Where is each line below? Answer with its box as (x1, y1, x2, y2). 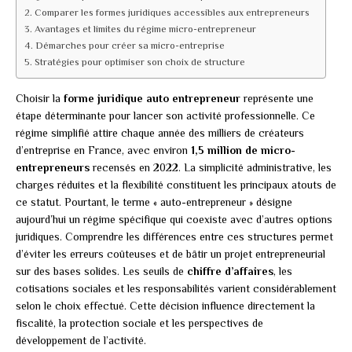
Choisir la (16, 92, 64, 105)
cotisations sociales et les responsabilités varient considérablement (16, 282, 336, 295)
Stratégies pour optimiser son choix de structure (34, 57, 245, 68)
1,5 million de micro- (191, 144, 295, 157)
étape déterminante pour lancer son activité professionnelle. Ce (16, 109, 315, 123)
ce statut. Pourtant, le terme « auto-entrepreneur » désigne (16, 196, 292, 209)
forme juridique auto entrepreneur (64, 92, 240, 105)
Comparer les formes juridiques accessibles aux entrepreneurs (34, 7, 310, 19)
